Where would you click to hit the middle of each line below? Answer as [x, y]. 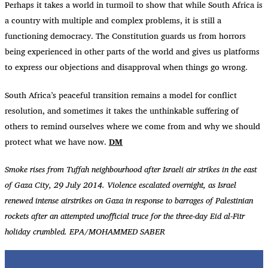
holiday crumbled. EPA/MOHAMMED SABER [85, 231]
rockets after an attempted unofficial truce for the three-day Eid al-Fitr [125, 215]
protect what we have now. [57, 141]
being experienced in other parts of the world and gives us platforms [132, 51]
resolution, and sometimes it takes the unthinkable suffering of [122, 110]
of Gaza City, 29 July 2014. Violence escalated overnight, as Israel [121, 184]
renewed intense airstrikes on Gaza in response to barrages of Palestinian [129, 200]
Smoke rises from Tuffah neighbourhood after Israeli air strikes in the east [131, 169]
